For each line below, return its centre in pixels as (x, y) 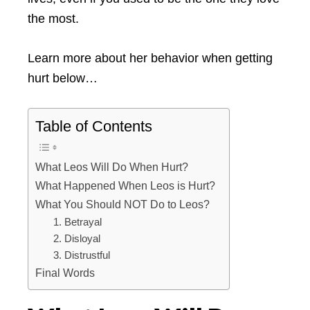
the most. (53, 19)
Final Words (65, 273)
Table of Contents (94, 127)
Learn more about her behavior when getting (150, 58)
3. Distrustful (81, 256)
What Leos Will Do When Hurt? (112, 167)
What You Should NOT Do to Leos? (122, 204)
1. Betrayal (77, 222)
